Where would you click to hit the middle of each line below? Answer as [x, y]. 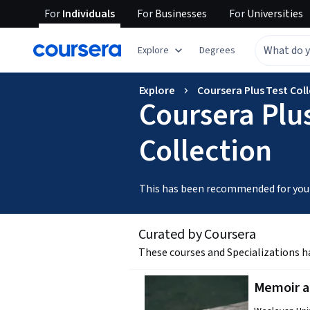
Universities [274, 14]
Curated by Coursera [197, 235]
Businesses [180, 14]
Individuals [88, 14]
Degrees [217, 50]
